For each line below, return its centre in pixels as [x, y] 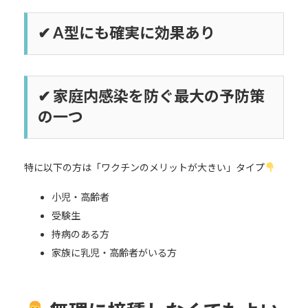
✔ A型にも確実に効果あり [126, 32]
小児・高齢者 [80, 197]
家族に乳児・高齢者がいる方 [114, 252]
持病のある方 [80, 234]
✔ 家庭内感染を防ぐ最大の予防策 [151, 96]
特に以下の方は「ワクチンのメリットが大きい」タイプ [144, 167]
